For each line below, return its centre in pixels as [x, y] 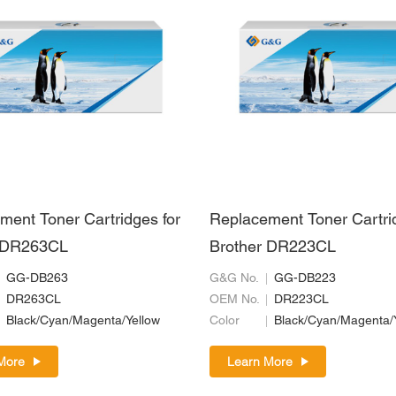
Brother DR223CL [273, 247]
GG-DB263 [37, 278]
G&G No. [235, 278]
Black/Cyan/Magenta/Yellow [83, 321]
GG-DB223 [305, 278]
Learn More [260, 361]
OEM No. [235, 300]
